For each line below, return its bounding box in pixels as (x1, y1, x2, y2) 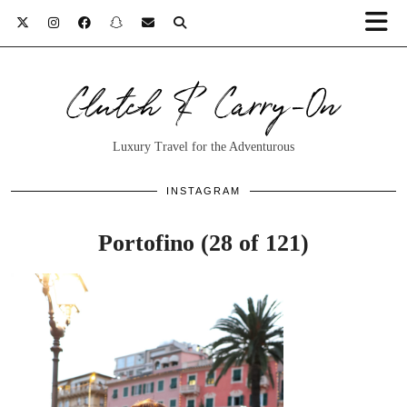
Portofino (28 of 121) (98, 230, 309, 256)
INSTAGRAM (166, 185, 241, 196)
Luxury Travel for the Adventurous (113, 140, 294, 154)
